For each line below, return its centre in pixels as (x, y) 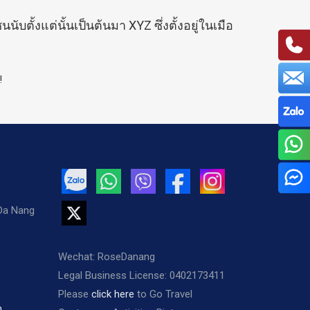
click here (112, 294)
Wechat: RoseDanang (106, 256)
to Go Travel (163, 294)
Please (74, 294)
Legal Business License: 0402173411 (141, 275)
